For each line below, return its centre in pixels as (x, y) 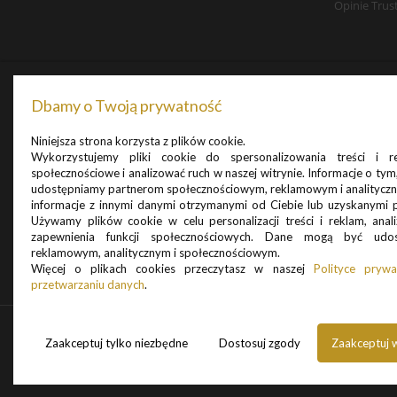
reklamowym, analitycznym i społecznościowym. (157, 253)
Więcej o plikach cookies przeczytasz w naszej (172, 269)
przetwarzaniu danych (88, 284)
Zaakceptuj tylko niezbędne (117, 343)
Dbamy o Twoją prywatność (126, 105)
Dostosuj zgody (260, 343)
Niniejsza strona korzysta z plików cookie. (138, 141)
